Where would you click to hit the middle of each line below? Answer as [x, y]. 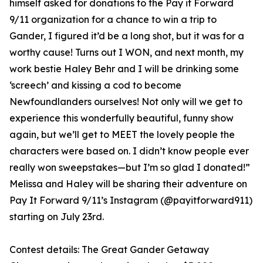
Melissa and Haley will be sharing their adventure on [128, 184]
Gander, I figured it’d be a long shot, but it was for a [127, 36]
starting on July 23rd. [57, 217]
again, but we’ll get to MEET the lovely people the [122, 135]
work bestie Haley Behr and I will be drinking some [124, 69]
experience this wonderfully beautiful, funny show [122, 118]
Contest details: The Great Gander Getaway [109, 250]
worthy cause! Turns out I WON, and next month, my [127, 53]
